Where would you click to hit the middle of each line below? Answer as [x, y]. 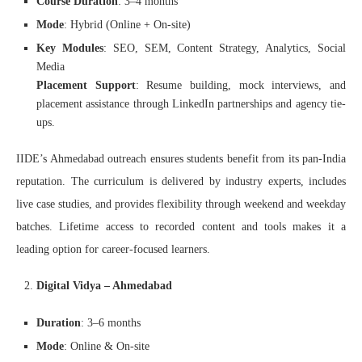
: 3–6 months [111, 322]
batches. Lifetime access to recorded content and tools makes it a [181, 226]
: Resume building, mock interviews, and [241, 85]
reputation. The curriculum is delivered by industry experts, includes [181, 181]
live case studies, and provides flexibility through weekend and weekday [181, 204]
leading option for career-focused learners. [113, 249]
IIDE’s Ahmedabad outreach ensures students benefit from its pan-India [181, 158]
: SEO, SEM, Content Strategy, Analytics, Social [225, 48]
